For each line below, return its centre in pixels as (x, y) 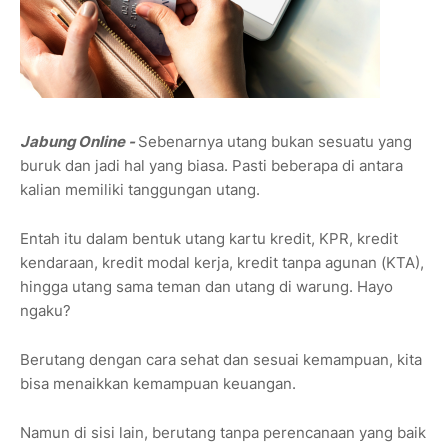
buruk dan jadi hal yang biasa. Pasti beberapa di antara (211, 166)
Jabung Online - (79, 142)
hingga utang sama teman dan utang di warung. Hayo (206, 287)
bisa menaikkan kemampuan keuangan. (158, 384)
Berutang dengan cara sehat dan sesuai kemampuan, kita (221, 360)
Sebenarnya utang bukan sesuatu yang (275, 142)
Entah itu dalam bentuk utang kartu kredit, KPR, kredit (209, 239)
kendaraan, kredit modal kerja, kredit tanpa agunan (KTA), (222, 263)
